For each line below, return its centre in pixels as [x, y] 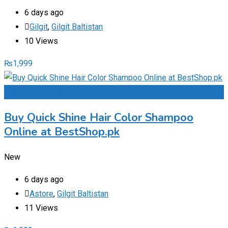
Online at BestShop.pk [62, 132]
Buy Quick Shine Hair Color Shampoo [99, 117]
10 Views [41, 41]
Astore [41, 193]
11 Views [41, 208]
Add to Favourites [36, 92]
